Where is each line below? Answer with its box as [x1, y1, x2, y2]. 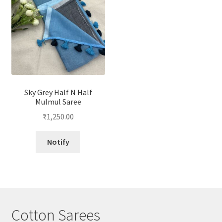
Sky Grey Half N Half [24, 87, 92, 97]
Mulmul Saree [35, 96, 81, 107]
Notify [47, 137, 69, 147]
